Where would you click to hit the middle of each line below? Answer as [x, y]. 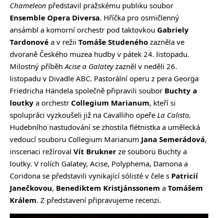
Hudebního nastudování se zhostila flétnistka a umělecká [105, 127]
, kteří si [163, 103]
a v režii [64, 42]
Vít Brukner [95, 152]
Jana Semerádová [173, 139]
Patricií [185, 176]
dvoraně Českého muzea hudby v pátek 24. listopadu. [100, 54]
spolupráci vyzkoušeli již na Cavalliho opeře [82, 115]
